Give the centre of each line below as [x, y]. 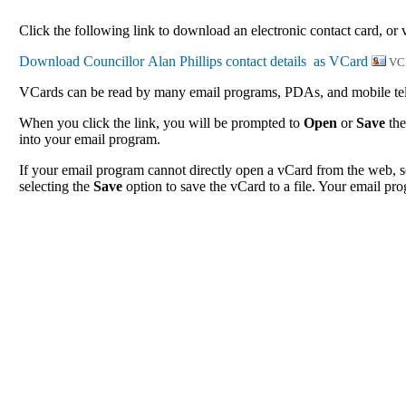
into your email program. [90, 140]
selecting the [57, 187]
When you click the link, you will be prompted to [162, 123]
